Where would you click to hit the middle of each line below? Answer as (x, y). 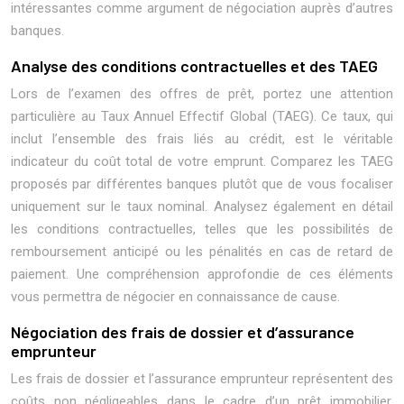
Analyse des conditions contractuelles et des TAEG (194, 66)
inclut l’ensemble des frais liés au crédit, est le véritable (202, 139)
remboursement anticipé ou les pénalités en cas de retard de (202, 252)
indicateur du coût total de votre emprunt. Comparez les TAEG (202, 161)
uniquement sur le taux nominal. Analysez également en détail (202, 207)
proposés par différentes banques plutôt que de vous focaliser (202, 184)
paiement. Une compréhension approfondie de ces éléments (202, 274)
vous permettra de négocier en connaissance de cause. (175, 297)
